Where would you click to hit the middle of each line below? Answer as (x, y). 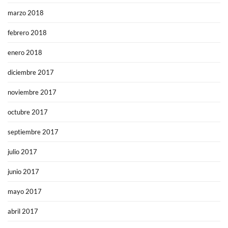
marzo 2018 (26, 13)
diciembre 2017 (31, 73)
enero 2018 (25, 53)
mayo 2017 (25, 192)
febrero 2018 (27, 33)
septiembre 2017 (33, 132)
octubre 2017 (28, 112)
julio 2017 (22, 152)
